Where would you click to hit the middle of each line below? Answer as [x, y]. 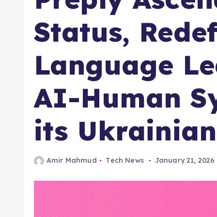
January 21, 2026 [185, 148]
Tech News [125, 148]
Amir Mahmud [72, 148]
